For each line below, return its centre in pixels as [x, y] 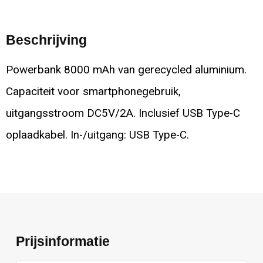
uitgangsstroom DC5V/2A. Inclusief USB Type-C [123, 114]
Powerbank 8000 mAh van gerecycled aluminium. [126, 70]
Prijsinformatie [63, 242]
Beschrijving [46, 40]
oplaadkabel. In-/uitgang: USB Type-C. [97, 135]
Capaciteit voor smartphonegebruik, [93, 92]
